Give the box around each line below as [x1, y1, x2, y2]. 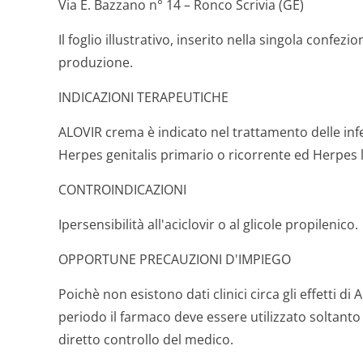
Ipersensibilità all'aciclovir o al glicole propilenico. [58, 216, 358, 233]
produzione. [58, 53, 133, 71]
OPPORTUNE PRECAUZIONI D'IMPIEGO [58, 250, 291, 268]
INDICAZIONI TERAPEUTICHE [58, 88, 228, 106]
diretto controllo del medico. [58, 331, 233, 348]
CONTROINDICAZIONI [58, 181, 186, 199]
